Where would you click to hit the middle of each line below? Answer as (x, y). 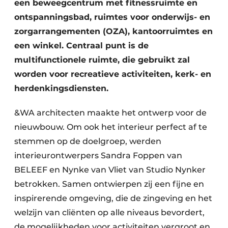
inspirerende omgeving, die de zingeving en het (113, 198)
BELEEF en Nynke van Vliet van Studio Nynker (110, 170)
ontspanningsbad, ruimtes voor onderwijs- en (112, 17)
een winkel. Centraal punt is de (81, 46)
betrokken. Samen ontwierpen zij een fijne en (109, 184)
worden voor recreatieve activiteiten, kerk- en (113, 74)
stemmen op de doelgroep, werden (88, 141)
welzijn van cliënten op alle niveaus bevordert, (109, 212)
